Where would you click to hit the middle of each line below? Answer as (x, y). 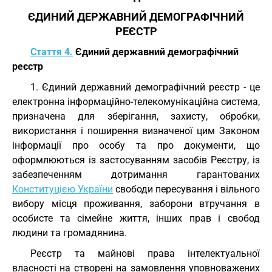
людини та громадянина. (70, 233)
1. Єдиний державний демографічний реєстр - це (145, 87)
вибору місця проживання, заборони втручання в (136, 204)
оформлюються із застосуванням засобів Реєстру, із (136, 160)
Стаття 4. (52, 52)
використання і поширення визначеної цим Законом (136, 131)
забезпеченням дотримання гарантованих (136, 175)
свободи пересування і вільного (186, 189)
